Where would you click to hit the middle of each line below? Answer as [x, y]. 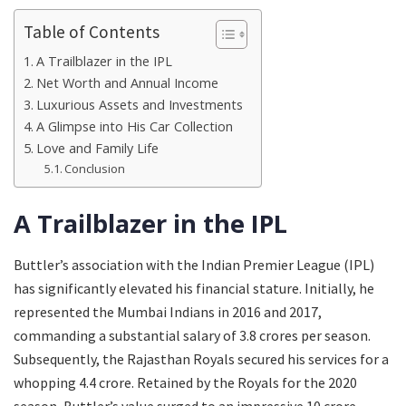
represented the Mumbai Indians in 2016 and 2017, [168, 311]
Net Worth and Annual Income [127, 82]
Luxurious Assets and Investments [139, 104]
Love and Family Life [97, 148]
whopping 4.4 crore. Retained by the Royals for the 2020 [185, 382]
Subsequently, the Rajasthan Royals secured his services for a [201, 358]
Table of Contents [92, 31]
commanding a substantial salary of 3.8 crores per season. [192, 335]
